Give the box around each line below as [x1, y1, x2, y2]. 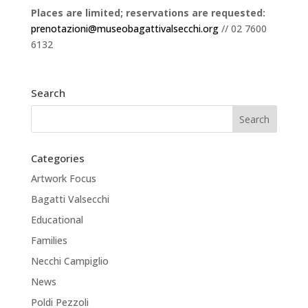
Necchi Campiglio [30, 254, 109, 267]
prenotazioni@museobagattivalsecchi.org [30, 22, 219, 35]
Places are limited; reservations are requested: [30, 6, 265, 19]
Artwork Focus [30, 172, 96, 185]
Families [30, 234, 67, 247]
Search [30, 86, 65, 100]
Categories [30, 151, 85, 165]
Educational [30, 213, 83, 226]
